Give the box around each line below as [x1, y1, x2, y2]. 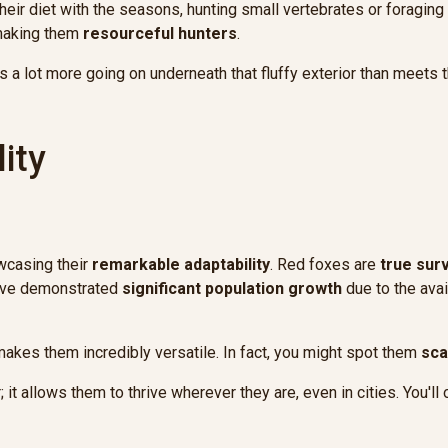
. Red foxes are [270, 255, 380, 275]
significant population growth [122, 279, 342, 299]
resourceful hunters [83, 24, 237, 44]
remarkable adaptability [92, 255, 270, 275]
